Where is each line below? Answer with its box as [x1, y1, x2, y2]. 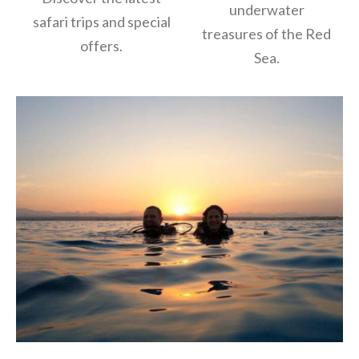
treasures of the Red [202, 24, 332, 42]
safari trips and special [32, 12, 171, 30]
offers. [80, 36, 123, 54]
